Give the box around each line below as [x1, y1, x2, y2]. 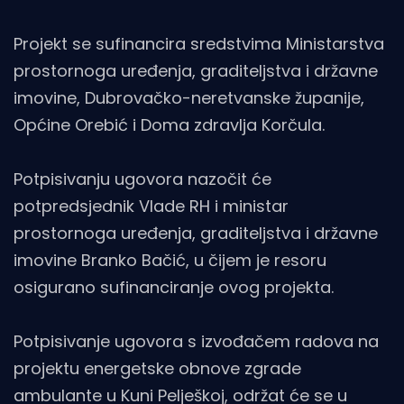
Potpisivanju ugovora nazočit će [14, 168, 271, 191]
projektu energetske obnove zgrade [14, 357, 301, 381]
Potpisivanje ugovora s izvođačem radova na [14, 330, 379, 353]
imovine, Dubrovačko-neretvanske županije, [14, 87, 364, 110]
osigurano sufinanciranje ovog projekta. [14, 276, 334, 299]
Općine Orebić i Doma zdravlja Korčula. [14, 114, 325, 137]
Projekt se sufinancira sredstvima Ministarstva [14, 32, 384, 56]
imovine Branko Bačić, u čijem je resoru [14, 249, 326, 272]
